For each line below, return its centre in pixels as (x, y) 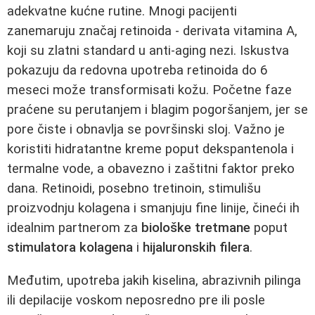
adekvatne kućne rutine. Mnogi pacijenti (122, 12)
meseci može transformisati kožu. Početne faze (149, 90)
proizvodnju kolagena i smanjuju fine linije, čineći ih (153, 208)
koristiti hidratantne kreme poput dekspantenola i (150, 149)
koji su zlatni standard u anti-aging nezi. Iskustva (148, 51)
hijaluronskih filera (196, 248)
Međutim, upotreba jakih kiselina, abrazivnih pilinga (154, 281)
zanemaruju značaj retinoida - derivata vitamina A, (152, 31)
